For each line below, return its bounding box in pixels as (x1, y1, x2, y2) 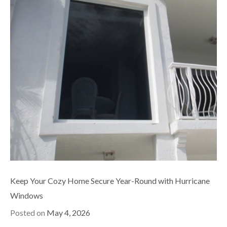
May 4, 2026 (47, 207, 90, 217)
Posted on (10, 207, 47, 217)
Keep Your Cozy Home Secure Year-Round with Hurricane (10, 175, 210, 185)
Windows (10, 190, 43, 200)
